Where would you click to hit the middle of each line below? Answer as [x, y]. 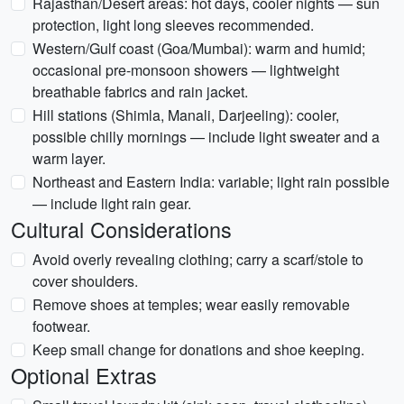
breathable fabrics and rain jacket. [140, 92]
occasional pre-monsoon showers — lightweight [186, 70]
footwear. [61, 326]
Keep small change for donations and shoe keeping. [198, 349]
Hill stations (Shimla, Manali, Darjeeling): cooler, [186, 115]
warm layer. [69, 158]
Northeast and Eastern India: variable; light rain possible [211, 182]
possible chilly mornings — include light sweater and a [206, 137]
